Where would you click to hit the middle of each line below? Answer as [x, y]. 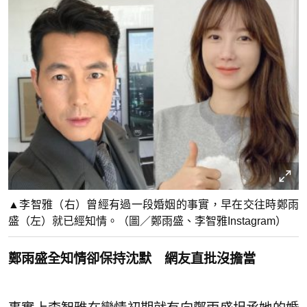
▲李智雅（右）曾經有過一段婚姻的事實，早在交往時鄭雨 [153, 205]
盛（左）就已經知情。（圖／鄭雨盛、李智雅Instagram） [147, 221]
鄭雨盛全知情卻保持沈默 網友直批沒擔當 [132, 259]
